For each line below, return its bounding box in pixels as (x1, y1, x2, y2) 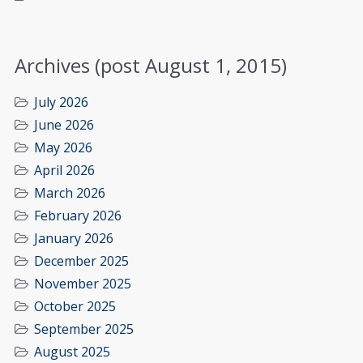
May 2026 (34, 139, 92, 157)
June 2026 (34, 116, 94, 135)
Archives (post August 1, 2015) (15, 52, 287, 79)
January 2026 (34, 229, 113, 248)
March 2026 (34, 184, 105, 203)
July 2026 (34, 93, 88, 112)
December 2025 (34, 252, 129, 271)
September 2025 (34, 320, 134, 339)
